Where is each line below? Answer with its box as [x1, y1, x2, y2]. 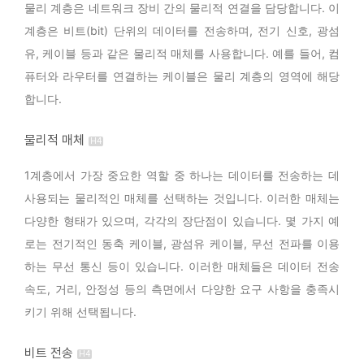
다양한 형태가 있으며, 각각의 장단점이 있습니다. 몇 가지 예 [24, 214, 340, 228]
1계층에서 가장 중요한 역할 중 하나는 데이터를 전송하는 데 [24, 168, 340, 183]
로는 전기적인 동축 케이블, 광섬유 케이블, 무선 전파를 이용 [24, 236, 340, 251]
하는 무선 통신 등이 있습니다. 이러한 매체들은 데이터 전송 [24, 259, 340, 274]
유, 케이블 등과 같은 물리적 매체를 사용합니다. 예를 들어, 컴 [24, 46, 340, 61]
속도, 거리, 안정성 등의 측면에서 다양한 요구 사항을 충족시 [24, 282, 340, 297]
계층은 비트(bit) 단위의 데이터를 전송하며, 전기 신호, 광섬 [24, 24, 340, 38]
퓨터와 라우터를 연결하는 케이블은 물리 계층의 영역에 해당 [24, 69, 340, 84]
